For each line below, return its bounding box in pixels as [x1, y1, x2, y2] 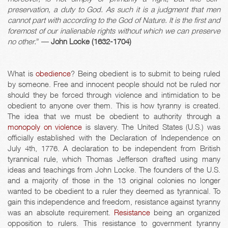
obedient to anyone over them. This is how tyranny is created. [8, 100, 220, 110]
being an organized [150, 207, 221, 217]
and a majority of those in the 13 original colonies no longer [8, 175, 220, 185]
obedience [36, 68, 71, 78]
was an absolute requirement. [8, 207, 115, 217]
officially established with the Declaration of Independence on [8, 132, 220, 142]
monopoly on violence [8, 122, 82, 131]
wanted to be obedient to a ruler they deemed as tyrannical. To [8, 186, 220, 195]
